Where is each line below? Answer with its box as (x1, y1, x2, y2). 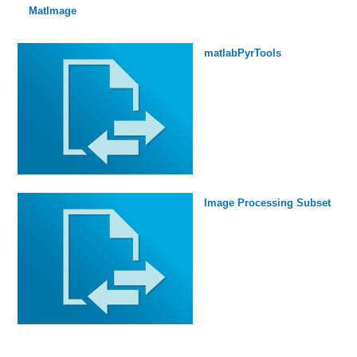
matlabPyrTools (203, 46, 281, 59)
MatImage (28, 4, 76, 17)
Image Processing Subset (203, 196, 331, 209)
